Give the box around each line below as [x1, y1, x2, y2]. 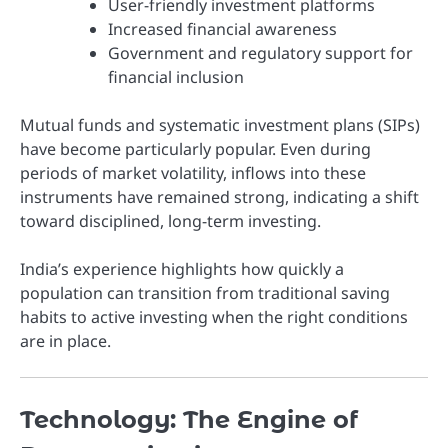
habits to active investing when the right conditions [20, 306, 408, 329]
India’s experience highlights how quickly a [20, 258, 344, 281]
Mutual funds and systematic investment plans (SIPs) [20, 114, 420, 137]
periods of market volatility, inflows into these [20, 162, 366, 185]
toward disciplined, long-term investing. [20, 210, 321, 233]
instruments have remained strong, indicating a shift [20, 186, 419, 209]
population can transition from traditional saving [20, 282, 390, 305]
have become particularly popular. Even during [20, 138, 371, 161]
